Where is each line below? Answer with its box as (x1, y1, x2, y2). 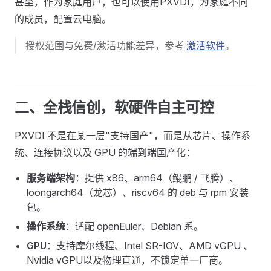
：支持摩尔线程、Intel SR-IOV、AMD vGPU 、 (47, 240, 253, 252)
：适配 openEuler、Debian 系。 (65, 220, 203, 232)
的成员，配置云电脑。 (15, 13, 111, 25)
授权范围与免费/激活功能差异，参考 (25, 39, 186, 51)
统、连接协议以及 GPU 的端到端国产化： (15, 146, 195, 158)
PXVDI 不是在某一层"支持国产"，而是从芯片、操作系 (15, 129, 250, 142)
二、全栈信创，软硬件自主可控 (15, 99, 214, 116)
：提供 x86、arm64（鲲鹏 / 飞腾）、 (75, 172, 239, 184)
